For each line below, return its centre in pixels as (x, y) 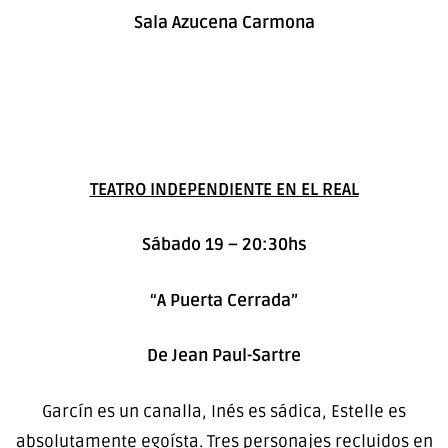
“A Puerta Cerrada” (224, 300)
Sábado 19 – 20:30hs (224, 245)
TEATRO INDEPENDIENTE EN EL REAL (224, 189)
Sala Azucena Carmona (224, 23)
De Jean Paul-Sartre (224, 356)
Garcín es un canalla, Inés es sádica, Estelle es (224, 411)
